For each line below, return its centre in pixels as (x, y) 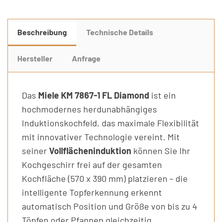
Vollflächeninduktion (90, 151)
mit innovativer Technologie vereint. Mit (101, 137)
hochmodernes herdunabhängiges (89, 109)
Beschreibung (42, 32)
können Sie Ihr (161, 151)
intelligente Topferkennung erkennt (92, 193)
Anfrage (86, 58)
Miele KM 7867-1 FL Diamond (94, 95)
